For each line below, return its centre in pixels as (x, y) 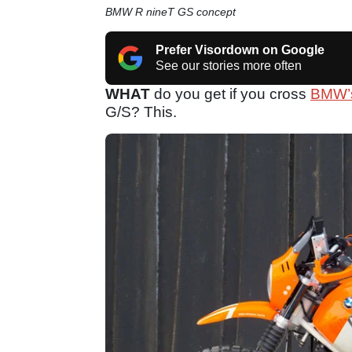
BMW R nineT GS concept (170, 11)
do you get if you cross (230, 93)
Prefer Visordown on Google (240, 49)
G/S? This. (141, 112)
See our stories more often (229, 65)
